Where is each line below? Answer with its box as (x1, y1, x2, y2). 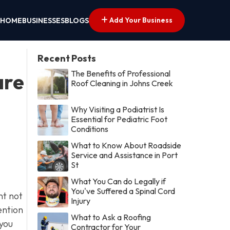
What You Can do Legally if (71, 176, 166, 186)
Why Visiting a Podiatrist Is (71, 104, 165, 114)
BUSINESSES (22, 16, 65, 26)
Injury (71, 195, 91, 206)
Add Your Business (108, 15, 172, 25)
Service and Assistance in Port (71, 149, 178, 160)
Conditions (71, 123, 109, 134)
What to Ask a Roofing (71, 212, 151, 222)
